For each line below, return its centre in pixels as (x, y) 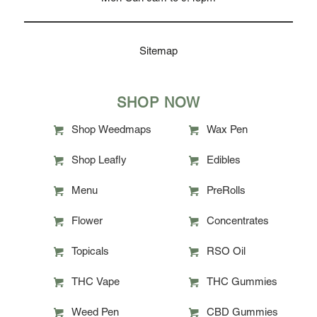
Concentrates (237, 221)
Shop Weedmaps (111, 130)
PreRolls (226, 191)
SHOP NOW (158, 104)
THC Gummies (242, 282)
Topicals (90, 252)
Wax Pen (227, 130)
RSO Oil (226, 252)
